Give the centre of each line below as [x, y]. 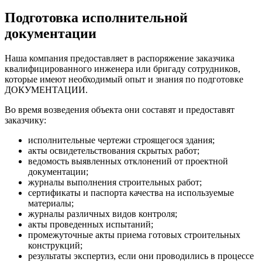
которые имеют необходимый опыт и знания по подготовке [124, 79]
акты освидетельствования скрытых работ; [114, 150]
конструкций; [55, 245]
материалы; [51, 203]
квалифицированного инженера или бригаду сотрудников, [123, 68]
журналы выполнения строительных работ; [115, 182]
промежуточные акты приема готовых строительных [134, 235]
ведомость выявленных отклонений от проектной [128, 161]
